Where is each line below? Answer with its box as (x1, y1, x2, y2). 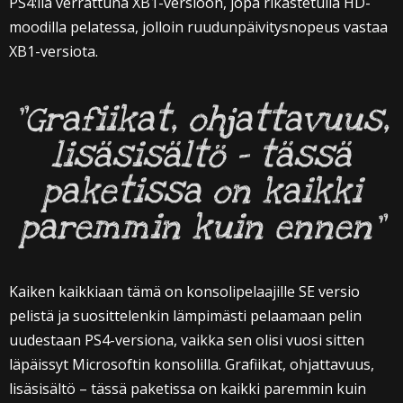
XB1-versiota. (9, 41, 98, 62)
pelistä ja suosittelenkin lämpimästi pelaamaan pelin (9, 306, 362, 327)
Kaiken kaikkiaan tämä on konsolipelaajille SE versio (9, 282, 360, 302)
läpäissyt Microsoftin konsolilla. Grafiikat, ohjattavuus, (9, 354, 374, 375)
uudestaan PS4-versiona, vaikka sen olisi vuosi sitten (9, 330, 364, 351)
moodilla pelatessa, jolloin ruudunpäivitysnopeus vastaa (9, 17, 388, 38)
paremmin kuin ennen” (19, 205, 384, 251)
